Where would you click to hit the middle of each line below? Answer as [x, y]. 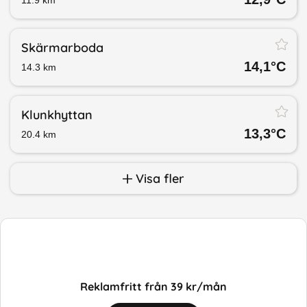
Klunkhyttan [57, 115]
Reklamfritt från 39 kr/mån [153, 286]
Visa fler [158, 179]
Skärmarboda [62, 48]
